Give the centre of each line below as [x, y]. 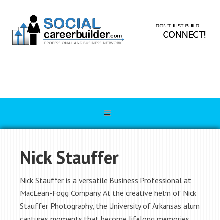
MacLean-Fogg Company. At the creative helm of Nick [108, 193]
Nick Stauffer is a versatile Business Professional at [105, 180]
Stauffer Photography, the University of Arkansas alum [110, 206]
